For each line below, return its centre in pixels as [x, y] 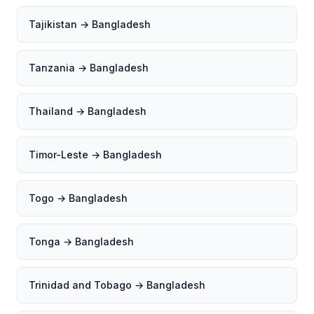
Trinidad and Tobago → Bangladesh [117, 285]
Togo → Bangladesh [78, 198]
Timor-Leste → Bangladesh [95, 155]
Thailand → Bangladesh [88, 111]
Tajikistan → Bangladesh [90, 24]
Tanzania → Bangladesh [89, 68]
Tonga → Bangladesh [81, 241]
